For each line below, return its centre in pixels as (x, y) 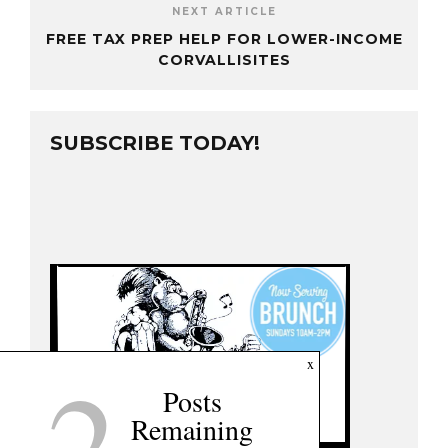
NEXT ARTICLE (224, 12)
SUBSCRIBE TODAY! (155, 143)
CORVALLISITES (224, 60)
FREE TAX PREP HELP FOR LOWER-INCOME (224, 39)
